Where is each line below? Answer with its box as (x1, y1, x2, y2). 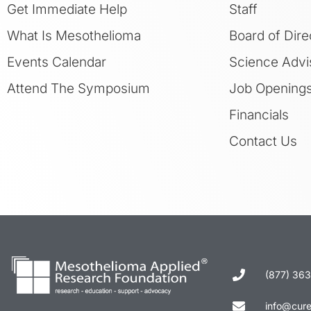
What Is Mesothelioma (7, 27, 141, 44)
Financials (229, 106, 289, 123)
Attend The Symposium (7, 80, 150, 96)
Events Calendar (7, 53, 106, 70)
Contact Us (229, 133, 297, 149)
